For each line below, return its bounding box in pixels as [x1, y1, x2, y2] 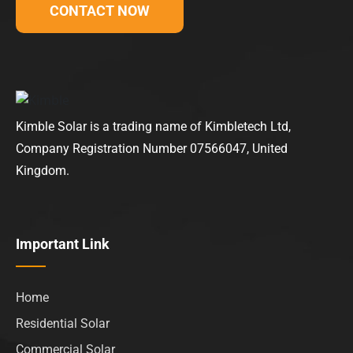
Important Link [16, 235, 110, 252]
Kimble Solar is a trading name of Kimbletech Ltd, [16, 118, 291, 134]
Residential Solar [16, 315, 110, 331]
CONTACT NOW [50, 2, 150, 20]
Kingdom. [16, 162, 69, 178]
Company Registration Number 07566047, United [16, 140, 288, 156]
